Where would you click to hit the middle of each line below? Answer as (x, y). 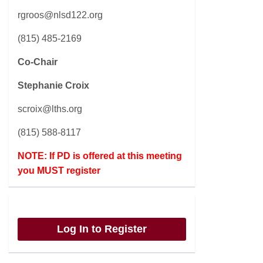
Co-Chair (38, 62)
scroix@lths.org (50, 109)
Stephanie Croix (53, 85)
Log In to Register (102, 229)
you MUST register (59, 171)
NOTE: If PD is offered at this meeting (100, 156)
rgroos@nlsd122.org (60, 15)
